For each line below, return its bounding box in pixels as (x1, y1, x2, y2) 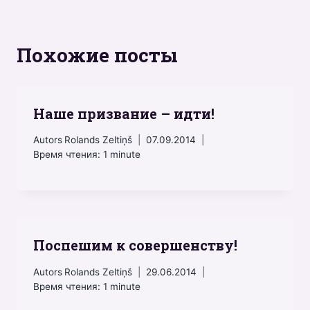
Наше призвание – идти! (33, 104, 215, 122)
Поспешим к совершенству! (33, 236, 237, 255)
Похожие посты (17, 42, 178, 68)
